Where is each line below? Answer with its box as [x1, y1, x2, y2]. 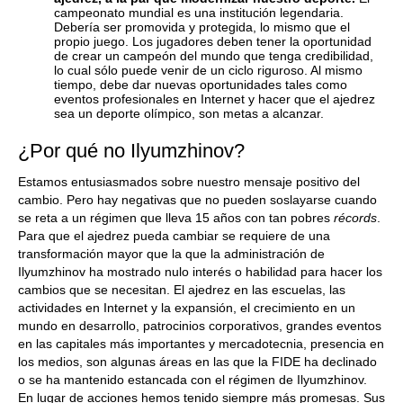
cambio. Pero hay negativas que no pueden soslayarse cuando [18, 193, 377, 207]
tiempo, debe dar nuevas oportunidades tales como [54, 77, 347, 92]
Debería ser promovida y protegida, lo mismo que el [54, 20, 350, 34]
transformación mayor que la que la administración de [18, 246, 325, 261]
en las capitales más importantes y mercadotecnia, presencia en [18, 336, 384, 351]
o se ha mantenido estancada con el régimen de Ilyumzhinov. [18, 372, 367, 387]
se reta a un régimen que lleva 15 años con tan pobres [18, 210, 334, 225]
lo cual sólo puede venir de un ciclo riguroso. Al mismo [54, 63, 363, 77]
